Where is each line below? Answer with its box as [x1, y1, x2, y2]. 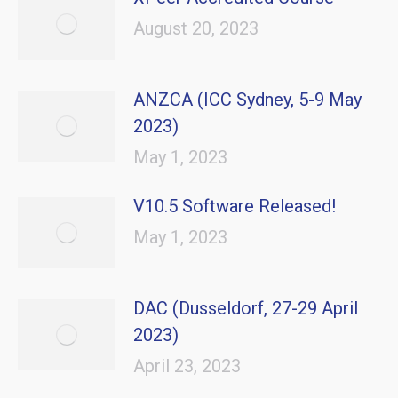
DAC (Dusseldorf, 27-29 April [133, 298, 358, 319]
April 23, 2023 [133, 355, 241, 377]
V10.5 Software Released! [133, 195, 336, 217]
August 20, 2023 [133, 18, 259, 39]
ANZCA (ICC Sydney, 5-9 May [133, 89, 362, 110]
